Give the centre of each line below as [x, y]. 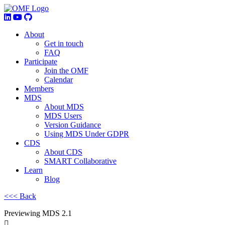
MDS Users [63, 116]
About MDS [64, 107]
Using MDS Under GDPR [87, 134]
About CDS [63, 152]
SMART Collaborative [80, 161]
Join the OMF [66, 71]
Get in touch [64, 43]
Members [39, 89]
